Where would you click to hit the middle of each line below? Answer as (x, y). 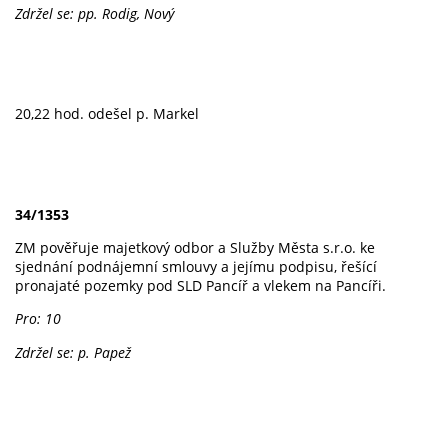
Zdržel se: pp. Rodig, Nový (94, 14)
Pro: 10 (38, 319)
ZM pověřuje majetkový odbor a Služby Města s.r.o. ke (195, 247)
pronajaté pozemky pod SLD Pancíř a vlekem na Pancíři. (200, 285)
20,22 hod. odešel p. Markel (107, 114)
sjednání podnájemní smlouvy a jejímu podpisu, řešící (196, 266)
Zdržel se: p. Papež (73, 352)
